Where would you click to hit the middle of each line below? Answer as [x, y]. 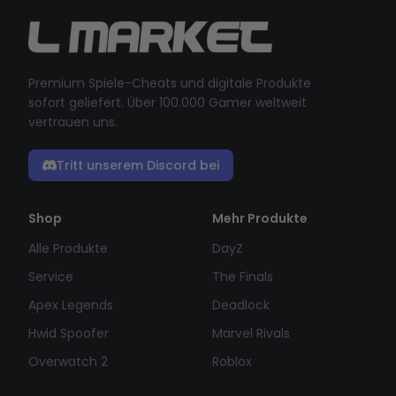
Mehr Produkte [260, 218]
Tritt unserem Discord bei [138, 165]
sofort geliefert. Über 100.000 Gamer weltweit [168, 103]
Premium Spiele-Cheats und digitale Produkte [170, 83]
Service [51, 277]
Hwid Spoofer [69, 333]
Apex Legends [71, 305]
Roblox [232, 362]
